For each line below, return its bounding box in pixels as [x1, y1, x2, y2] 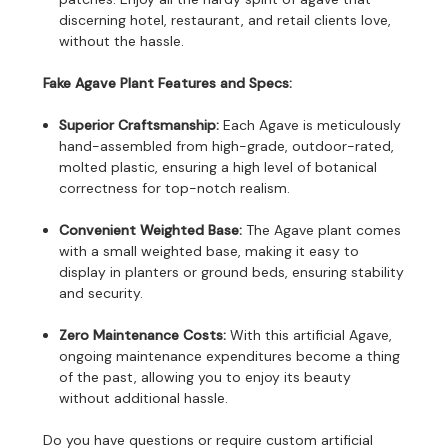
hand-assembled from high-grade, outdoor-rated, [59, 136, 395, 155]
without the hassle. [59, 31, 185, 50]
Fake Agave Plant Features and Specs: [43, 73, 292, 92]
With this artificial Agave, [226, 325, 393, 344]
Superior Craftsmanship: [59, 115, 220, 134]
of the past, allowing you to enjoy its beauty [59, 367, 352, 386]
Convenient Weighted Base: [59, 220, 243, 239]
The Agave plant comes [242, 220, 402, 239]
